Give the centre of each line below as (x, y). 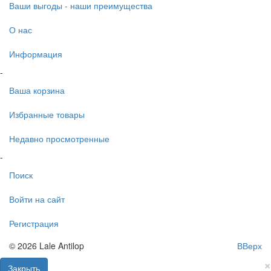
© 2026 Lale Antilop (47, 246)
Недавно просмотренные (59, 138)
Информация (36, 54)
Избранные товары (47, 114)
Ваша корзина (37, 90)
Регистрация (34, 223)
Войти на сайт (37, 199)
